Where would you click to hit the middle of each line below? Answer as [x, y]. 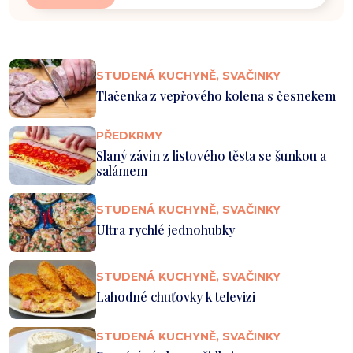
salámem [122, 170]
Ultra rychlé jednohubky [165, 230]
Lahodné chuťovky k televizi [176, 297]
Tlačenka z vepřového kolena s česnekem [216, 96]
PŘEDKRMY [129, 135]
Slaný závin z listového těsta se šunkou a [211, 155]
